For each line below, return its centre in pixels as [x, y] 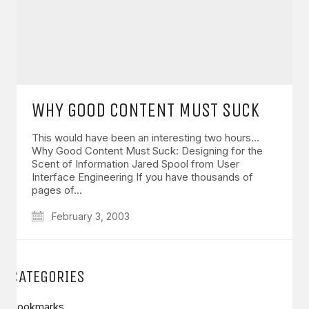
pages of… [57, 190]
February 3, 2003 [89, 216]
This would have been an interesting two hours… [146, 137]
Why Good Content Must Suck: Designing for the [147, 150]
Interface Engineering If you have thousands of [142, 177]
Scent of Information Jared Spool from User [136, 163]
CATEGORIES [48, 276]
